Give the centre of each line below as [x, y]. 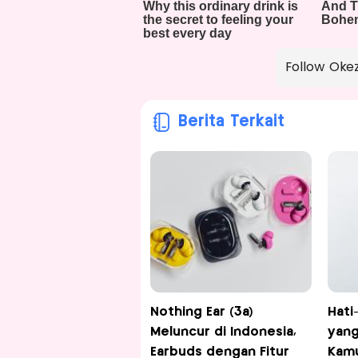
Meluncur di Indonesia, [223, 332]
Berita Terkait [231, 122]
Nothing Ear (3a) [201, 312]
